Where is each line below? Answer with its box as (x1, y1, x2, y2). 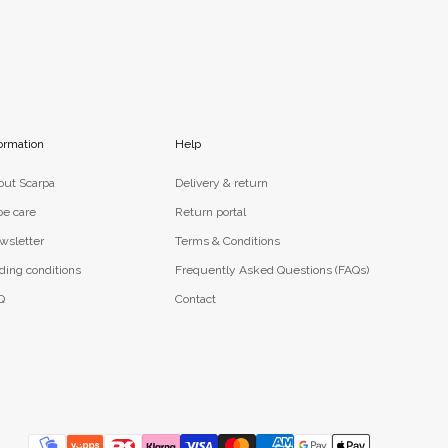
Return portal (175, 204, 247, 219)
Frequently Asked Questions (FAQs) (175, 262, 370, 277)
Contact (175, 291, 217, 306)
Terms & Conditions (175, 233, 281, 248)
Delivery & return (175, 175, 269, 190)
